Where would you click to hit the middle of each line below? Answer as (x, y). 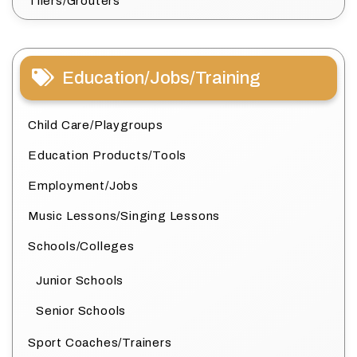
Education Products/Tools (108, 156)
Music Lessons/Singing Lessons (124, 216)
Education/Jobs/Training (161, 78)
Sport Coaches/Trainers (100, 343)
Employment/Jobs (83, 186)
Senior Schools (81, 311)
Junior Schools (80, 281)
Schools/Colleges (81, 247)
